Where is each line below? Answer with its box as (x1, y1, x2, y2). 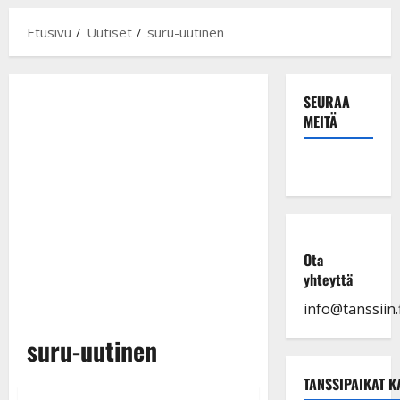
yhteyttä (303, 268, 353, 290)
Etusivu (27, 22, 71, 41)
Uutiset (87, 22, 132, 41)
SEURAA (303, 90, 350, 112)
